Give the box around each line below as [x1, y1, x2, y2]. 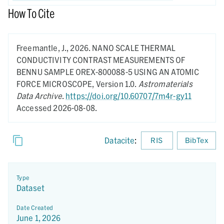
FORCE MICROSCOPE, [16, 79, 96, 88]
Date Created [16, 204, 53, 211]
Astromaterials [138, 79, 192, 88]
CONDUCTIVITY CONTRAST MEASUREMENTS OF [16, 55, 185, 64]
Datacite [104, 135, 135, 145]
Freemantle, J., [16, 43, 70, 52]
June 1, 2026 [16, 213, 60, 222]
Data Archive [16, 91, 62, 100]
